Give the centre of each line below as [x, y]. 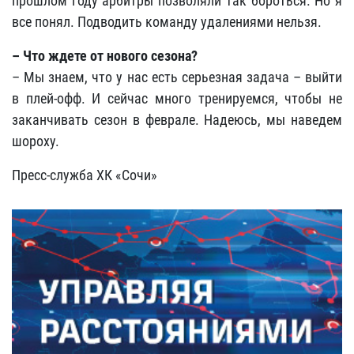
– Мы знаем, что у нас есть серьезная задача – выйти [177, 77]
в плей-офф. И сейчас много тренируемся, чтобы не [177, 99]
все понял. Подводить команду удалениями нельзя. [167, 22]
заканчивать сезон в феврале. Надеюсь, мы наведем [177, 120]
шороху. [36, 141]
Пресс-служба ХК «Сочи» [85, 175]
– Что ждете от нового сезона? [105, 56]
